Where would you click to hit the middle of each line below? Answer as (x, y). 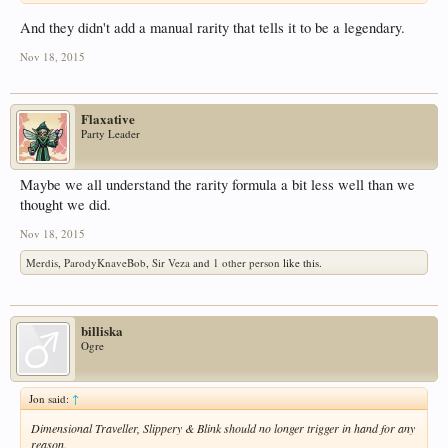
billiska (102, 331)
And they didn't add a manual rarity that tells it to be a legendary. (212, 28)
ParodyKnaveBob (105, 263)
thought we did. (65, 205)
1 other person (246, 263)
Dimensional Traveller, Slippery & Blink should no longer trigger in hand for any (223, 428)
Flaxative (108, 119)
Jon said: (50, 399)
